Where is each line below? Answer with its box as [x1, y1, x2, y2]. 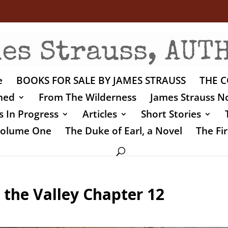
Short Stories [140, 107, 201, 121]
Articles [82, 107, 117, 121]
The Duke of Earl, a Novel [65, 124, 182, 137]
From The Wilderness [39, 90, 136, 104]
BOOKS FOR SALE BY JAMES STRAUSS [16, 73, 186, 87]
